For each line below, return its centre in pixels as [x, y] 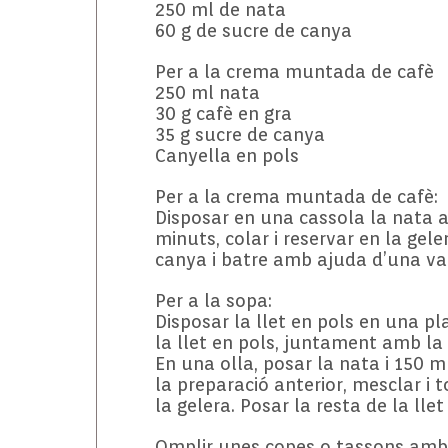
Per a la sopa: [213, 300]
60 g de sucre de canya [253, 30]
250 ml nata [207, 92]
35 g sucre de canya [239, 134]
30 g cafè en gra [223, 113]
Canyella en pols [226, 155]
